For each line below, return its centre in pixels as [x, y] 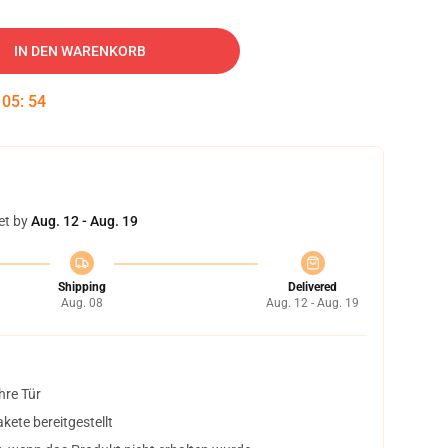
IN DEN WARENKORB [80, 51]
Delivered [312, 287]
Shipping [81, 287]
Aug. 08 [81, 303]
